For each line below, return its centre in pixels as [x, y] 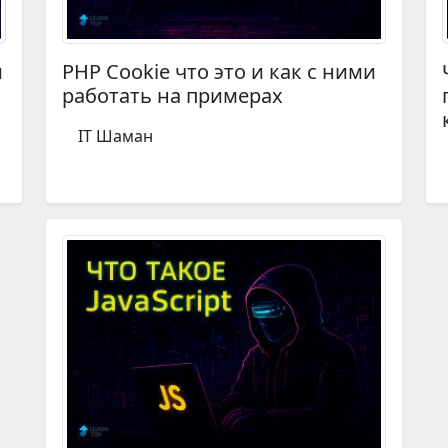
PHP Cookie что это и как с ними [219, 72]
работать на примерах [172, 96]
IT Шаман [115, 136]
